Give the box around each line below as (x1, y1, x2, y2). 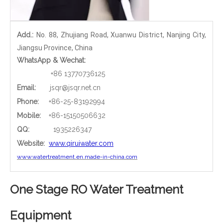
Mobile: (17, 111, 43, 119)
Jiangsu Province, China (17, 43, 93, 52)
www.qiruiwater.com (49, 139, 113, 147)
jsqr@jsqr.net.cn (50, 83, 101, 92)
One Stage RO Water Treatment (10, 182, 183, 197)
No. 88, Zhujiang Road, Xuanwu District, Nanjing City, (36, 30, 206, 39)
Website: (17, 139, 47, 147)
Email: (17, 83, 42, 92)
